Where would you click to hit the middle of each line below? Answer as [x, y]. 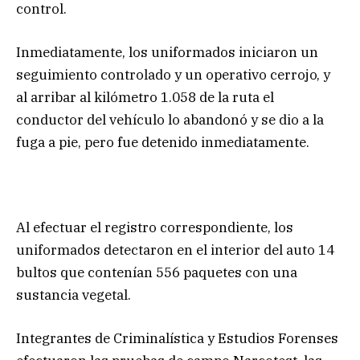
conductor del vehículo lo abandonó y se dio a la [170, 120]
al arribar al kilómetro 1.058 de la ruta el [145, 98]
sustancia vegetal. [74, 295]
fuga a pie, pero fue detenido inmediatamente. [163, 143]
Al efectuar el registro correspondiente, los [155, 228]
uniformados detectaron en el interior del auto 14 [175, 250]
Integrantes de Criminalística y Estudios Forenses [177, 339]
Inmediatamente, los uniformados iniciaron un [167, 53]
